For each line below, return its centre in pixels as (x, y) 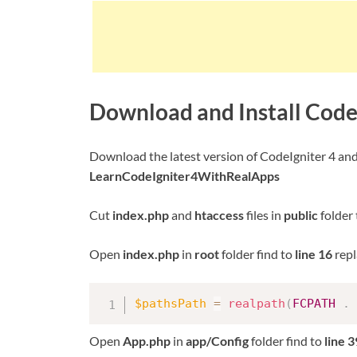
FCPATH (314, 304)
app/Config (217, 340)
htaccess (219, 215)
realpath (257, 304)
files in (264, 215)
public (301, 215)
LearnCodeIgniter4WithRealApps (184, 176)
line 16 (314, 254)
